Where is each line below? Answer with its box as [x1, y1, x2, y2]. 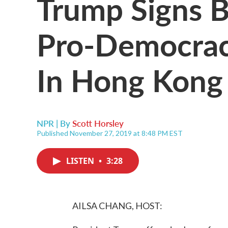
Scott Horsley [72, 117, 124, 129]
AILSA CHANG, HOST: [72, 200, 162, 211]
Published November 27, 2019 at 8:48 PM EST [37, 129, 183, 137]
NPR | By [37, 117, 72, 129]
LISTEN [66, 155, 96, 166]
